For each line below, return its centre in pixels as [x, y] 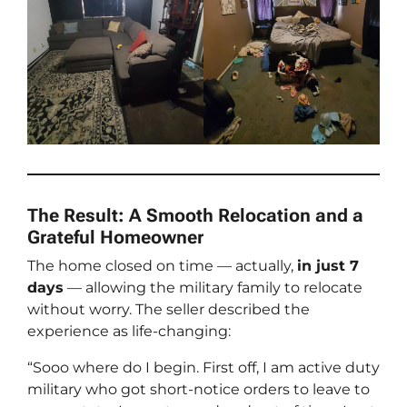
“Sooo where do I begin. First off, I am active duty [203, 368]
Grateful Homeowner [115, 238]
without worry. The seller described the [169, 310]
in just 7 [328, 266]
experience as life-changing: [129, 332]
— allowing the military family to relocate [213, 288]
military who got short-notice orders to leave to [199, 390]
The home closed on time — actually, [162, 266]
